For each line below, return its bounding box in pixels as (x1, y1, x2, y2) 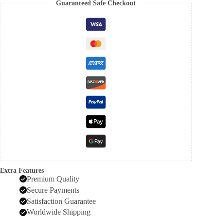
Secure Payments (27, 185, 79, 194)
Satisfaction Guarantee (27, 197, 96, 205)
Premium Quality (27, 174, 79, 183)
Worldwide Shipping (27, 208, 91, 217)
